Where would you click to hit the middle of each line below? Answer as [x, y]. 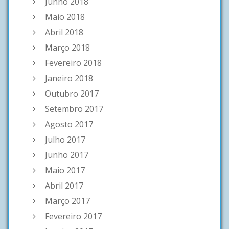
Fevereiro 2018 [73, 63]
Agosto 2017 [69, 124]
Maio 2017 [65, 170]
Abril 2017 [64, 186]
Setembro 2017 [74, 109]
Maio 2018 [65, 17]
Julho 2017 [65, 140]
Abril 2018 [64, 32]
